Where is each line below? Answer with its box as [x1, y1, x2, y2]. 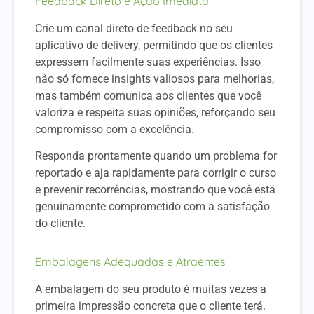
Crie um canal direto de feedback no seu [35, 21, 233, 35]
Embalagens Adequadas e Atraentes [35, 254, 226, 269]
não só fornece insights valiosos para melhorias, [35, 71, 274, 86]
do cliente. [35, 216, 86, 230]
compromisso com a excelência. [35, 122, 194, 136]
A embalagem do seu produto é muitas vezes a [35, 282, 266, 296]
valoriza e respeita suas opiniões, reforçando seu [35, 105, 275, 119]
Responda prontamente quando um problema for [35, 149, 277, 163]
